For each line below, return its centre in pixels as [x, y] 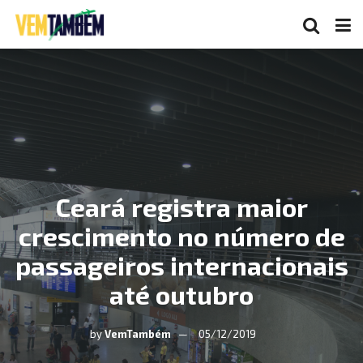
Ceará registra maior [181, 207]
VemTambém [137, 334]
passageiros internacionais [181, 265]
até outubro [181, 294]
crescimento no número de [181, 236]
